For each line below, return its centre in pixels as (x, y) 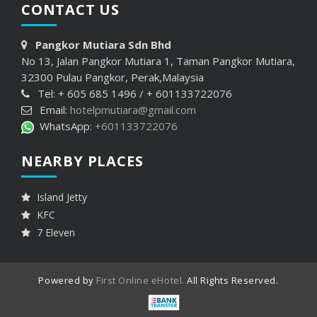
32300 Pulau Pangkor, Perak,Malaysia (113, 77)
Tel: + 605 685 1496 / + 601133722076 (133, 94)
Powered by (68, 281)
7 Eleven (54, 233)
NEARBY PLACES (82, 161)
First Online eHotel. (140, 281)
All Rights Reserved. (231, 281)
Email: (53, 110)
